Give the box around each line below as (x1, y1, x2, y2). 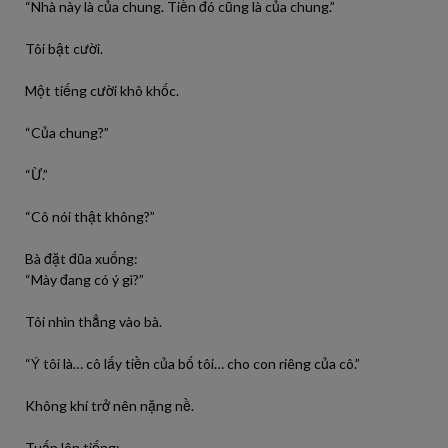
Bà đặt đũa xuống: (25, 250, 138, 267)
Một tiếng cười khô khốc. (25, 82, 179, 99)
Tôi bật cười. (25, 40, 103, 57)
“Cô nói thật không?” (25, 208, 155, 225)
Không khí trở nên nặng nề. (25, 397, 194, 414)
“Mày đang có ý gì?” (25, 271, 144, 288)
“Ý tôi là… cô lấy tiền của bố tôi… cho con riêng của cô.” (25, 355, 360, 372)
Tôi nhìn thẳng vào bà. (25, 313, 162, 330)
